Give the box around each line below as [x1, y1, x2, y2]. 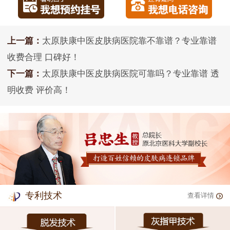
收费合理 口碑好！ [7, 52, 80, 63]
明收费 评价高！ [7, 85, 71, 95]
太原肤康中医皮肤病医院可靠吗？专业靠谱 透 [42, 69, 219, 79]
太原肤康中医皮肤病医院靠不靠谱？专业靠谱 [42, 36, 217, 46]
